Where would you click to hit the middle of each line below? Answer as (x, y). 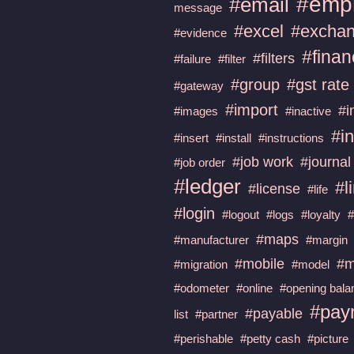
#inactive (309, 111)
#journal (326, 162)
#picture (328, 338)
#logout (241, 214)
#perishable (204, 338)
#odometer (202, 288)
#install (234, 137)
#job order (200, 162)
